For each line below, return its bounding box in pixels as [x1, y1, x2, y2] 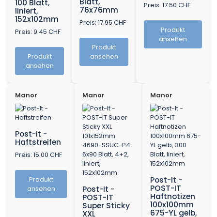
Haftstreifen [15, 137, 61, 148]
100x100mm [150, 200, 194, 210]
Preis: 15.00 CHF [15, 150, 62, 160]
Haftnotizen [150, 191, 195, 202]
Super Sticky [82, 201, 130, 211]
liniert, [15, 6, 38, 16]
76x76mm [79, 5, 118, 15]
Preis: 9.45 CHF [15, 27, 61, 37]
